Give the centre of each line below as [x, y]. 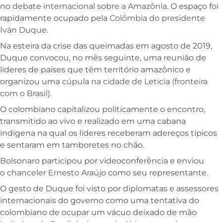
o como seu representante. [155, 173]
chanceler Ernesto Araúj [54, 173]
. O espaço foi [193, 6]
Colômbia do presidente [157, 18]
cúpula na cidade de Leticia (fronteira [135, 82]
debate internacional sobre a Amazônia [90, 6]
